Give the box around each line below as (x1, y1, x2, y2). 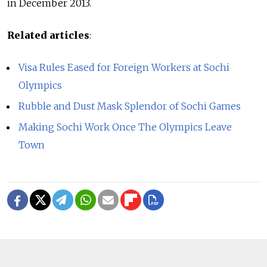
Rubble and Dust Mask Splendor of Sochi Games (18, 100, 241, 112)
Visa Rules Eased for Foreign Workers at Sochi (18, 61, 230, 74)
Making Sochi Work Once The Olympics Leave (18, 120, 232, 133)
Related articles (7, 29, 89, 42)
